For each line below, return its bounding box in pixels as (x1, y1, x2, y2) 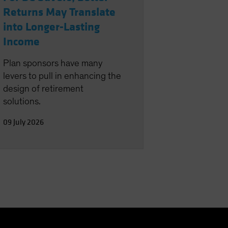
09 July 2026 (3, 117, 44, 127)
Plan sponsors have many (3, 58, 102, 68)
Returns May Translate (3, 5, 116, 19)
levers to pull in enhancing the (3, 71, 121, 81)
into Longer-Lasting (3, 19, 100, 34)
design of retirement (3, 83, 83, 94)
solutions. (3, 96, 41, 106)
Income (3, 34, 40, 49)
